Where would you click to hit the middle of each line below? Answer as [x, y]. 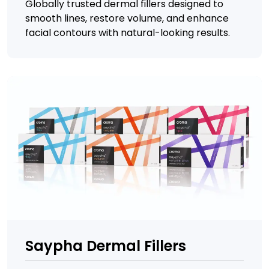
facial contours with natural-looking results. [128, 33]
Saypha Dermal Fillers [106, 246]
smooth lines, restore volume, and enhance [127, 18]
